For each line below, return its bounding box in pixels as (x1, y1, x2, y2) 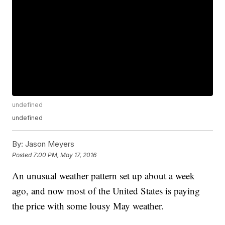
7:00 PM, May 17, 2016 (33, 151, 97, 159)
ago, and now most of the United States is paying (12, 184, 200, 197)
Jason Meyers (23, 139, 75, 149)
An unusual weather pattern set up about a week (12, 169, 195, 182)
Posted (12, 151, 34, 159)
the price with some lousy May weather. (12, 199, 164, 212)
